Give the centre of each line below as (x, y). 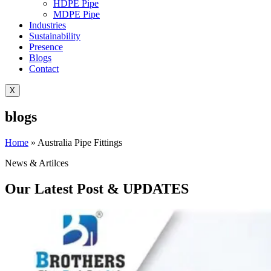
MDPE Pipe (77, 14)
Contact (44, 68)
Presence (46, 47)
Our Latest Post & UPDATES (97, 188)
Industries (47, 25)
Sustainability (55, 36)
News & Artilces (37, 163)
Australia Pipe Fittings (80, 142)
